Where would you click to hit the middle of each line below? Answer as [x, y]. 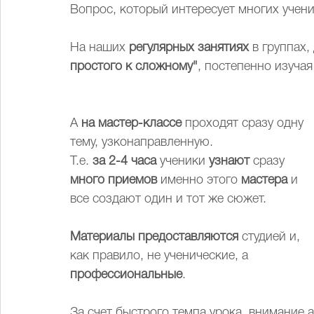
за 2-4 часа [126, 161]
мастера [266, 180]
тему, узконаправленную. [143, 142]
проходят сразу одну [244, 123]
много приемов [115, 180]
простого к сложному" [134, 67]
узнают [229, 161]
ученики [184, 161]
